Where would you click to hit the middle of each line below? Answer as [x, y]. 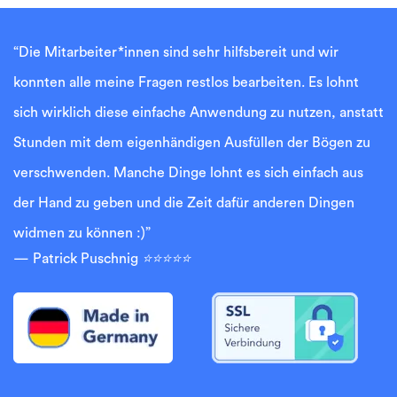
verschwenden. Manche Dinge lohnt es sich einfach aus [188, 172]
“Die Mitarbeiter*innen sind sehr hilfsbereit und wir [176, 52]
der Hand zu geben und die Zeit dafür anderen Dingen [184, 202]
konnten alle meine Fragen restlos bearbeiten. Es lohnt [186, 82]
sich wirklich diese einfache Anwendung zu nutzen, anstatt [198, 112]
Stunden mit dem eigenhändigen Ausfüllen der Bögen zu [192, 142]
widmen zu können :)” [82, 233]
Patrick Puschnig [87, 258]
